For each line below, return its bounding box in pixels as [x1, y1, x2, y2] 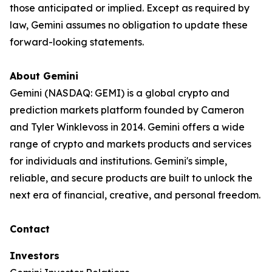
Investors [10, 250, 59, 262]
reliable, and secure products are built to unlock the [10, 172, 253, 184]
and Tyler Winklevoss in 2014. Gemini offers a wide [10, 121, 245, 133]
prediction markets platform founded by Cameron [10, 104, 244, 116]
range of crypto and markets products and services [10, 138, 251, 150]
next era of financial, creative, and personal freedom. [10, 189, 260, 201]
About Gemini [10, 70, 78, 82]
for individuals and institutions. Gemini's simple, [10, 155, 227, 167]
